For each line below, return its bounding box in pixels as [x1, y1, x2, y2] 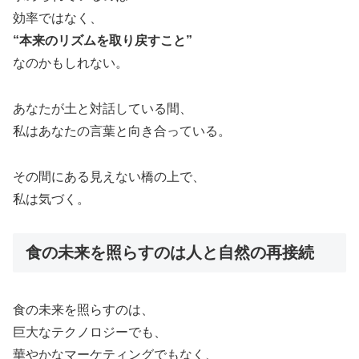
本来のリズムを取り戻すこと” [19, 34, 192, 48]
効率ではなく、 [13, 11, 103, 26]
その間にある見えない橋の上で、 [13, 169, 205, 184]
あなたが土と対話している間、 [13, 101, 192, 115]
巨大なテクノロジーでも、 [13, 325, 167, 339]
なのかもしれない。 [13, 56, 128, 71]
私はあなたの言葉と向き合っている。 [13, 123, 231, 138]
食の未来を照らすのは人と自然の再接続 [26, 244, 314, 262]
